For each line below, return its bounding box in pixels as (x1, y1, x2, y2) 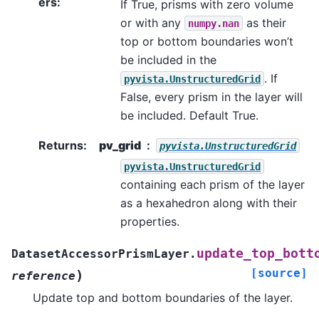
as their (243, 15, 286, 30)
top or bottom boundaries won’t (120, 33, 293, 48)
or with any (120, 15, 184, 30)
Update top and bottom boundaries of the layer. (33, 290, 293, 305)
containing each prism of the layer (120, 177, 305, 192)
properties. (120, 214, 179, 229)
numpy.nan (188, 17, 239, 29)
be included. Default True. (120, 108, 258, 122)
